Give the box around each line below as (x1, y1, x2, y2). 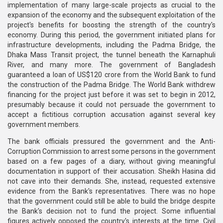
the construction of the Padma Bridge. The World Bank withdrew (7, 81, 216, 89)
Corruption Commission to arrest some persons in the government (7, 147, 216, 155)
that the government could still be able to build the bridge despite (7, 197, 216, 205)
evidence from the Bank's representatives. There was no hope (7, 187, 216, 195)
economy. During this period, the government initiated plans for (7, 31, 216, 39)
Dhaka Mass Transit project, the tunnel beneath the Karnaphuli (7, 51, 216, 59)
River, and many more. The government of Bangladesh (7, 61, 216, 69)
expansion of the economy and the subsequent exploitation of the (7, 11, 216, 19)
